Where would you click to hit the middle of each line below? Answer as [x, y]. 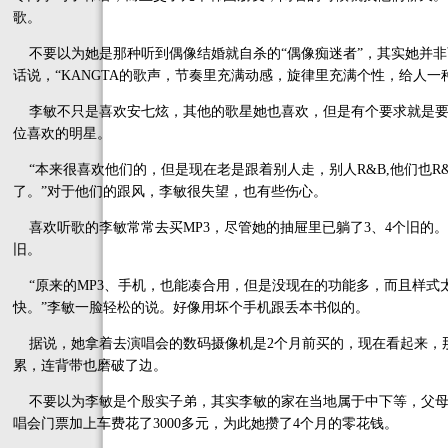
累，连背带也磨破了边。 [90, 365]
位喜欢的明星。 [62, 133]
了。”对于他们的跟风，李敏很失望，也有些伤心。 [170, 191]
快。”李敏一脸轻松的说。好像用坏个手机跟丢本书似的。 [191, 307]
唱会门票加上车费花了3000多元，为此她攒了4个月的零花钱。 [205, 423]
